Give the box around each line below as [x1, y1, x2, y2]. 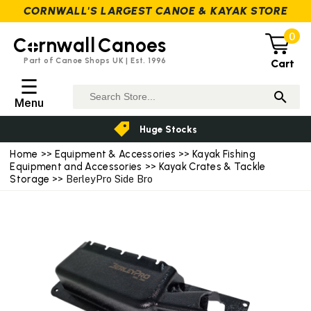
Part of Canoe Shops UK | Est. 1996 [24, 55, 167, 65]
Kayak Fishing [192, 147, 255, 160]
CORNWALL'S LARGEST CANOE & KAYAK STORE [23, 4, 288, 18]
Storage [10, 172, 50, 185]
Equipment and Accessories [10, 160, 142, 173]
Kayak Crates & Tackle [158, 160, 266, 173]
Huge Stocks [140, 123, 198, 135]
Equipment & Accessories [54, 147, 176, 160]
